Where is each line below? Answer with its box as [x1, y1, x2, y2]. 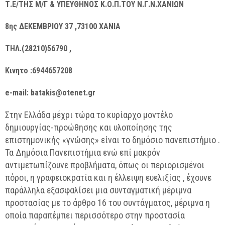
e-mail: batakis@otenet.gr [5, 88, 95, 97]
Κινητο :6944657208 [5, 66, 72, 75]
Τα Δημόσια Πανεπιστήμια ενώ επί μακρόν [5, 147, 160, 158]
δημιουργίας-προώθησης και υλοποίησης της [5, 122, 172, 133]
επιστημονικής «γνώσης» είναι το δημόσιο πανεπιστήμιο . [5, 135, 220, 145]
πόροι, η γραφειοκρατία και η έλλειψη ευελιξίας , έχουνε [5, 172, 211, 183]
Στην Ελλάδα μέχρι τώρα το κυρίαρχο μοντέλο [5, 109, 173, 120]
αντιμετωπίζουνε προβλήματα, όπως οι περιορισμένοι [5, 160, 204, 170]
